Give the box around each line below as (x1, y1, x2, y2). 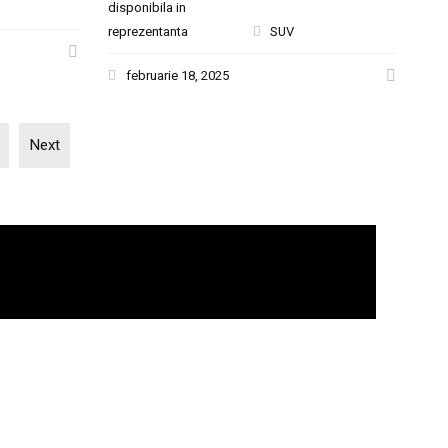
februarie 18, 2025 (126, 66, 230, 85)
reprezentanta (108, 22, 189, 41)
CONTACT (65, 412, 148, 434)
